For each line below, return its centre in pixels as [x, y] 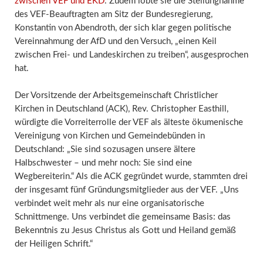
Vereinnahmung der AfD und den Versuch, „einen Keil [115, 42]
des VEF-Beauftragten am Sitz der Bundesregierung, [113, 15]
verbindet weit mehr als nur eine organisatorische [109, 203]
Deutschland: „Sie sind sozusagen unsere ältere [105, 149]
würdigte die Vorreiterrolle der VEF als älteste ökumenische [129, 122]
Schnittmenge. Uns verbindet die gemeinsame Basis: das [122, 217]
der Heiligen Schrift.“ [53, 244]
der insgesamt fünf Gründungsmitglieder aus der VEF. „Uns [127, 190]
